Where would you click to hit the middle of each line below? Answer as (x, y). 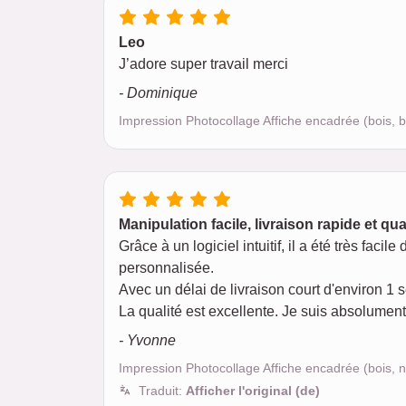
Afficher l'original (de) (253, 391)
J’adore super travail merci (203, 64)
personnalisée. (166, 268)
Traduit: (162, 391)
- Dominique (158, 93)
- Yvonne (147, 340)
